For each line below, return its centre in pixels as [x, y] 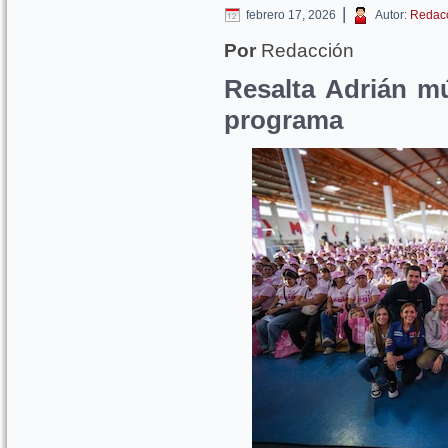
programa [283, 120]
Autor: [391, 15]
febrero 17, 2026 [291, 15]
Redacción [305, 50]
